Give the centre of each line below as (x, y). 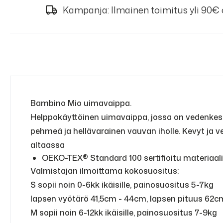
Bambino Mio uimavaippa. (81, 103)
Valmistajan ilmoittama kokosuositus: (105, 171)
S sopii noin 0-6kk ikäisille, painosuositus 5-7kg (122, 185)
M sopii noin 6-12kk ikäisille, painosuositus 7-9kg (124, 213)
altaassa (48, 145)
